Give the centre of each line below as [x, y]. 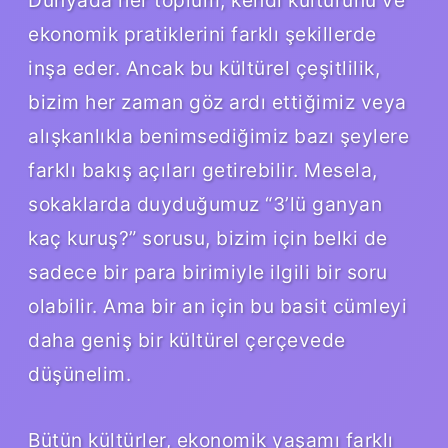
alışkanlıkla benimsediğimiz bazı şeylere [218, 135]
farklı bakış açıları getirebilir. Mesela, [203, 169]
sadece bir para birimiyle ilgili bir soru [208, 271]
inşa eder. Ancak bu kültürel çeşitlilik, [204, 67]
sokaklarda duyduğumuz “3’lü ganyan [205, 203]
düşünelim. [79, 373]
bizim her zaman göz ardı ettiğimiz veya [217, 101]
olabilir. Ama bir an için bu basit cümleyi [217, 305]
